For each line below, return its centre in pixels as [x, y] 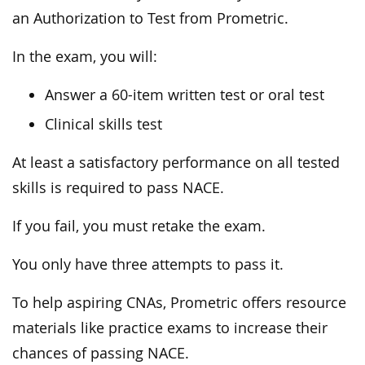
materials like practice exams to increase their [170, 328]
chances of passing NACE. [101, 354]
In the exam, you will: [85, 57]
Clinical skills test [103, 125]
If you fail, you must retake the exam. [139, 226]
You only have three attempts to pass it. [148, 265]
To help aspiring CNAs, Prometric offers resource [179, 303]
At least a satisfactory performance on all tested [176, 163]
